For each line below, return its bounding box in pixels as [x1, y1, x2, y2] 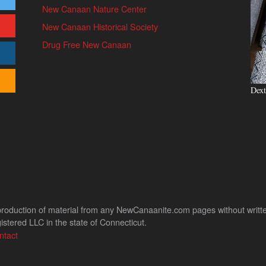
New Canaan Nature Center [42, 2, 147, 15]
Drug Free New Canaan [42, 37, 131, 50]
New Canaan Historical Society [42, 20, 158, 33]
